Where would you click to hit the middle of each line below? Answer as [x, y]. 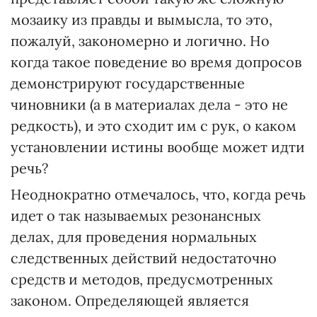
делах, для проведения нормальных [134, 237]
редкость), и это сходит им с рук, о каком [154, 126]
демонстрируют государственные [128, 83]
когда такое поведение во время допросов [156, 62]
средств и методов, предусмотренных [142, 279]
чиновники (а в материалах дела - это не [149, 104]
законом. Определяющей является [130, 300]
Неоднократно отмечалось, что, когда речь [158, 194]
